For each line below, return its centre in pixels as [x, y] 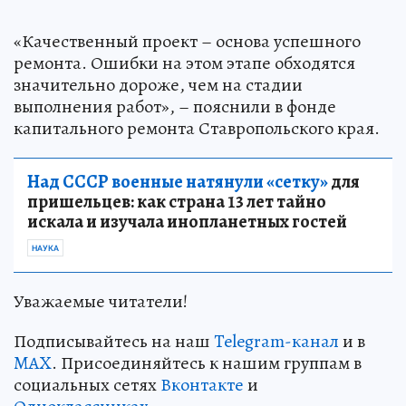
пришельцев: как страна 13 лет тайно [177, 201]
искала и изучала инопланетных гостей [187, 221]
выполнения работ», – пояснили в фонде [175, 106]
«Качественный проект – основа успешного [187, 41]
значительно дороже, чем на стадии [158, 84]
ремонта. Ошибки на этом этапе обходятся [184, 63]
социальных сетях [87, 384]
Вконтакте [202, 384]
